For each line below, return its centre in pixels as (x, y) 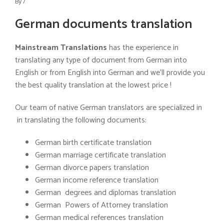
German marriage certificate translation (100, 155)
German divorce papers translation (92, 168)
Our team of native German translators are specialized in (108, 108)
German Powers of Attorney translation (101, 205)
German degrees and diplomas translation (105, 193)
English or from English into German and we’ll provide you (110, 73)
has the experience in (143, 48)
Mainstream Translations (61, 48)
